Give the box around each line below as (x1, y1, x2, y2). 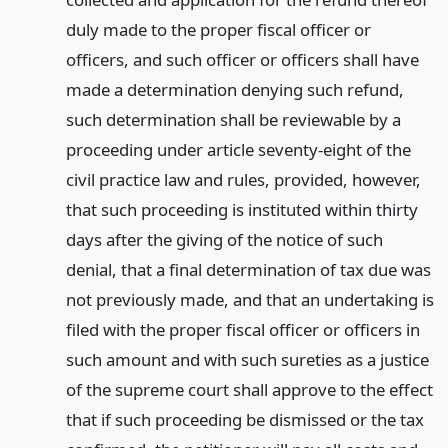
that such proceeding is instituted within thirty (65, 197, 418, 221)
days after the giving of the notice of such (65, 227, 383, 251)
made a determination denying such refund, (65, 77, 404, 101)
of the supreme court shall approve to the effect (65, 377, 433, 401)
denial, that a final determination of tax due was (65, 257, 431, 281)
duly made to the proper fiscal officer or (65, 17, 371, 41)
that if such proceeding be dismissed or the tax (65, 407, 424, 431)
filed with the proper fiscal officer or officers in (65, 317, 420, 341)
